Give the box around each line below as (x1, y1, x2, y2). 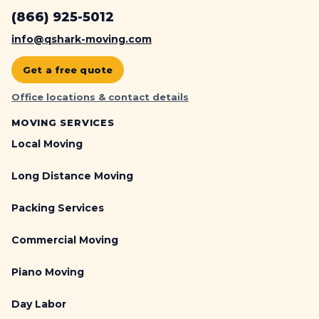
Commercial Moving (11, 234, 118, 247)
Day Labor (11, 298, 66, 311)
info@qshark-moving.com (11, 33, 152, 46)
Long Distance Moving (11, 169, 133, 183)
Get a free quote (23, 64, 113, 76)
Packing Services (11, 202, 104, 215)
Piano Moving (11, 266, 84, 279)
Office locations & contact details (11, 91, 189, 103)
